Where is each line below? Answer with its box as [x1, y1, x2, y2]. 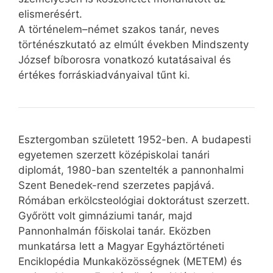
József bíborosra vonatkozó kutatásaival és [18, 54, 231, 66]
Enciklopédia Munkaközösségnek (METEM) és [18, 255, 242, 268]
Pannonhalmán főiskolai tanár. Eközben [18, 225, 211, 238]
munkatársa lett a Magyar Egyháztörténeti [18, 240, 224, 253]
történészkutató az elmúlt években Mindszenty [18, 38, 249, 51]
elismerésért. [18, 8, 82, 21]
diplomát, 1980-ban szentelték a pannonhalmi [18, 164, 244, 177]
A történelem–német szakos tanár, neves [18, 23, 219, 36]
